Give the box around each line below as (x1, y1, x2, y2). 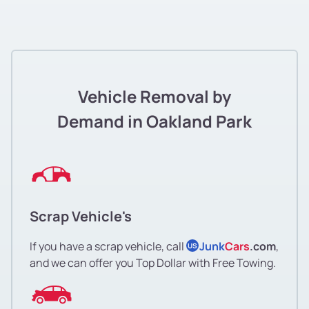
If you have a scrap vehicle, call (30, 238, 186, 254)
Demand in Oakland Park (57, 109, 252, 132)
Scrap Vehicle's (30, 206, 132, 226)
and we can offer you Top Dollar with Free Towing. (30, 255, 276, 270)
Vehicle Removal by (78, 84, 231, 108)
